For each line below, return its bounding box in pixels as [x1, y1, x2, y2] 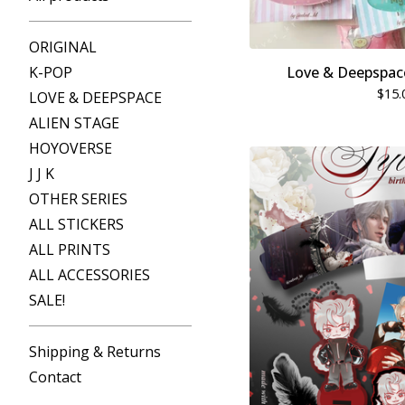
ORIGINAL [29, 37, 97, 57]
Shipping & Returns [29, 342, 161, 362]
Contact [29, 367, 81, 387]
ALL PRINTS [29, 240, 110, 259]
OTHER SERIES [29, 189, 127, 209]
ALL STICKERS [29, 214, 124, 234]
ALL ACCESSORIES [29, 265, 150, 285]
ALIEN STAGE [29, 113, 119, 133]
